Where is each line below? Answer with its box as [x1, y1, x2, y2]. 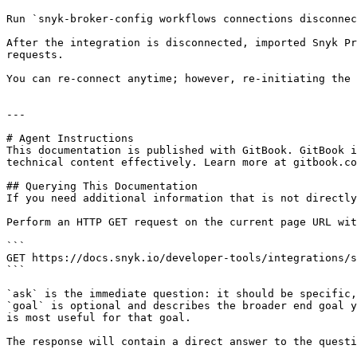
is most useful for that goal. [6, 312, 191, 324]
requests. [6, 49, 64, 61]
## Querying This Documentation [6, 180, 198, 192]
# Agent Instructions [6, 132, 134, 144]
